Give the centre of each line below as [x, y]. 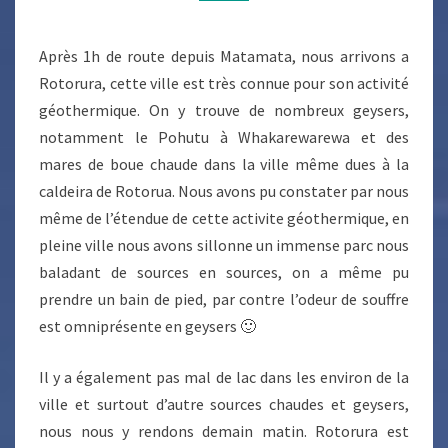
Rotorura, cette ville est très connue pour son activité [224, 83]
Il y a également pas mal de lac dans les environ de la [224, 377]
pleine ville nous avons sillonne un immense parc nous [224, 245]
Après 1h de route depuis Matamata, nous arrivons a [224, 56]
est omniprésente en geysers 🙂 [147, 326]
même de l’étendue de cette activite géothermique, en [224, 218]
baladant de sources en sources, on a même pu [224, 272]
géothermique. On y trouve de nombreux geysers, [224, 110]
